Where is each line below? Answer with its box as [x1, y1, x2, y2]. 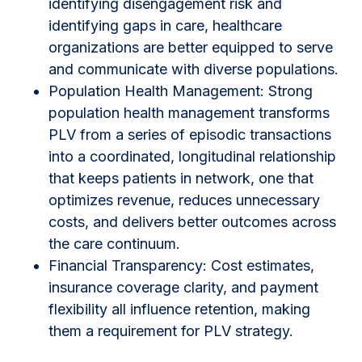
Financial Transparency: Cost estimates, [48, 256, 314, 274]
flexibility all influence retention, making [48, 300, 310, 318]
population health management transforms [48, 103, 330, 121]
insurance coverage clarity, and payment [48, 278, 318, 296]
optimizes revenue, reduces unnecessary [48, 191, 320, 208]
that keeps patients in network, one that [48, 169, 314, 187]
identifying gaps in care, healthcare [48, 16, 282, 34]
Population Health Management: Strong [48, 82, 313, 99]
